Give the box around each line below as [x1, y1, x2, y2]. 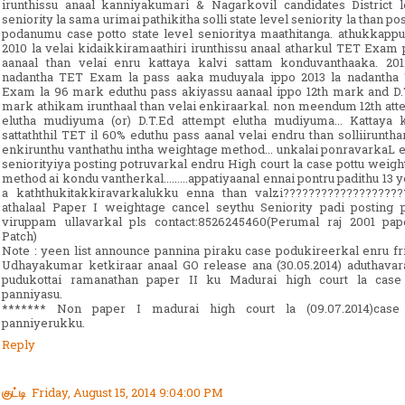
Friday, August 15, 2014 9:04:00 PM [32, 383, 223, 400]
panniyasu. [2, 285, 62, 302]
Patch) [2, 227, 37, 244]
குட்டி [2, 383, 26, 400]
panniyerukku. [2, 314, 85, 331]
